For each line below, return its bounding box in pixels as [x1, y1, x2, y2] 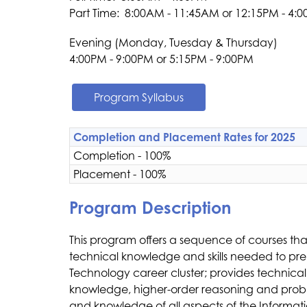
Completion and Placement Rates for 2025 [73, 130, 295, 144]
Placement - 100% [73, 167, 166, 181]
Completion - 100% [73, 149, 171, 162]
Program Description [69, 197, 231, 218]
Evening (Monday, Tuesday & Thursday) [69, 36, 278, 49]
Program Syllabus [93, 90, 184, 104]
